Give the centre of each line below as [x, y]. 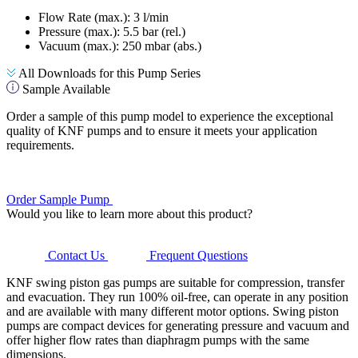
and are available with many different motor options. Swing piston [173, 311]
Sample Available [66, 89]
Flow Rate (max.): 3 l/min [103, 17]
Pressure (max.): [81, 31]
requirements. [40, 145]
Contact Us [76, 255]
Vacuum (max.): [80, 46]
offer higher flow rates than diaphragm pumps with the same [158, 340]
